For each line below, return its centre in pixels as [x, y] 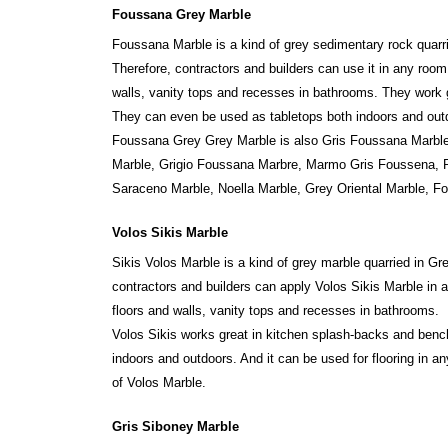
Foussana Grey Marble [181, 14]
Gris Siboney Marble [175, 426]
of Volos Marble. [159, 382]
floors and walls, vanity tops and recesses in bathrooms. [275, 310]
